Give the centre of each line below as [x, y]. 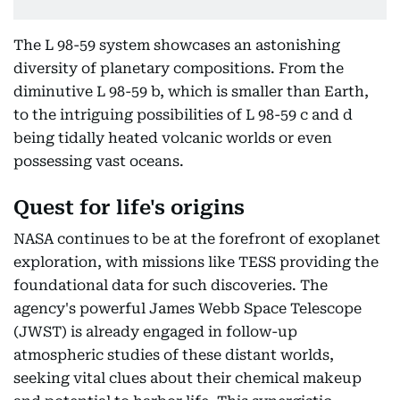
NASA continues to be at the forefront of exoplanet [197, 239]
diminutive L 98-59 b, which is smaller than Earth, [191, 92]
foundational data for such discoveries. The [171, 286]
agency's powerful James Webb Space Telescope [187, 309]
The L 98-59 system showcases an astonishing [177, 46]
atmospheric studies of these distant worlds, [174, 355]
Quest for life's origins [129, 208]
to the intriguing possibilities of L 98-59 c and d [183, 115]
